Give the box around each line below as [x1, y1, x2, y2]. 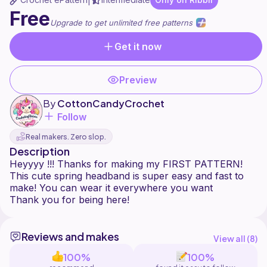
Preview [119, 74, 157, 86]
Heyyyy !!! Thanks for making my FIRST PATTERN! [10, 158, 243, 170]
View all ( [213, 233, 250, 244]
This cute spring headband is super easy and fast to [10, 170, 244, 182]
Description [10, 144, 70, 159]
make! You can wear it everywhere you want [10, 182, 213, 194]
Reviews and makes [21, 229, 119, 244]
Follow [57, 111, 86, 123]
